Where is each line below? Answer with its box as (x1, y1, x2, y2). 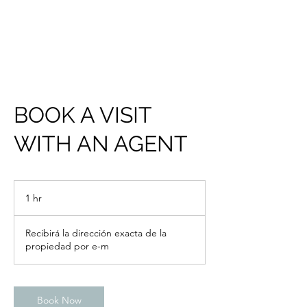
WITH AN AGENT (14, 131, 188, 156)
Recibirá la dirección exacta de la (25, 227, 167, 239)
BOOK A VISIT (14, 102, 151, 127)
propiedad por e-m (25, 240, 109, 252)
